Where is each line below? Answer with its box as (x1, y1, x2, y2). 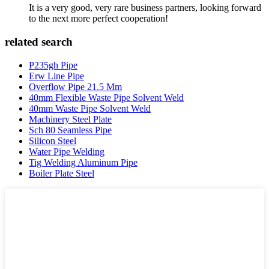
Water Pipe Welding (29, 146, 104, 157)
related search (5, 35, 73, 49)
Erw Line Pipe (29, 70, 84, 81)
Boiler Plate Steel (29, 168, 94, 178)
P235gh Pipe (29, 59, 77, 70)
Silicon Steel (29, 135, 76, 146)
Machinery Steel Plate (29, 113, 112, 124)
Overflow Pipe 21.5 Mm (29, 81, 122, 92)
